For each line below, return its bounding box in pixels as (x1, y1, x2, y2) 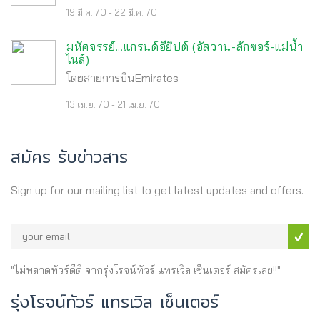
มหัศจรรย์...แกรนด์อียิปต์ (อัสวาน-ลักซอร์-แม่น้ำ (66, 39, 304, 54)
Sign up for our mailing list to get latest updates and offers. (11, 183, 304, 197)
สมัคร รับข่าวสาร (11, 143, 128, 170)
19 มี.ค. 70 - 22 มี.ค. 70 (66, 6, 157, 18)
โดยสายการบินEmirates (66, 71, 179, 85)
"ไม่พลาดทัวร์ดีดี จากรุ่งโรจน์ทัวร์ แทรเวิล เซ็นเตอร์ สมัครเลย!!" (11, 263, 281, 276)
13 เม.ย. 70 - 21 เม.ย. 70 (66, 98, 160, 110)
